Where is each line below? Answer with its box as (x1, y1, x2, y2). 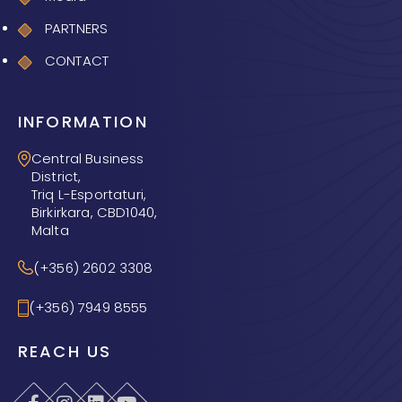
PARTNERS (45, 19, 109, 38)
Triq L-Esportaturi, (31, 185, 147, 204)
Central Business (31, 149, 144, 168)
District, (31, 167, 82, 186)
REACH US (18, 340, 112, 363)
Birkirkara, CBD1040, (31, 203, 158, 222)
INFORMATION (18, 110, 148, 133)
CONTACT (45, 51, 109, 70)
